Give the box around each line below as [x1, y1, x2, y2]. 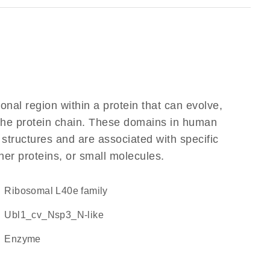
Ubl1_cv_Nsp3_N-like [11, 210, 104, 220]
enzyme [11, 234, 41, 244]
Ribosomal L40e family [11, 186, 108, 196]
